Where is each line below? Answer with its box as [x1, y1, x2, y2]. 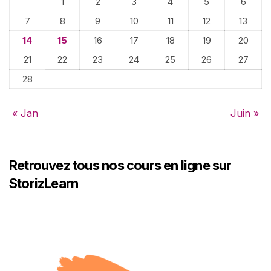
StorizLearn [9, 175, 79, 191]
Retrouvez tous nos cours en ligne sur [9, 157, 232, 173]
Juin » [230, 106, 259, 119]
